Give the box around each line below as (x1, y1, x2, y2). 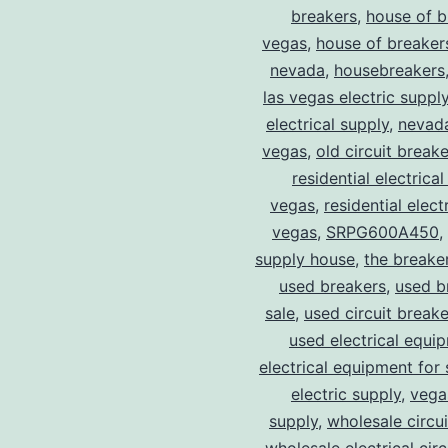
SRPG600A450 (326, 222, 439, 243)
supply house (255, 249, 355, 270)
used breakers (279, 276, 386, 297)
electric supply (291, 384, 401, 405)
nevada (270, 60, 325, 81)
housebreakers (334, 60, 445, 81)
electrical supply (266, 114, 389, 135)
